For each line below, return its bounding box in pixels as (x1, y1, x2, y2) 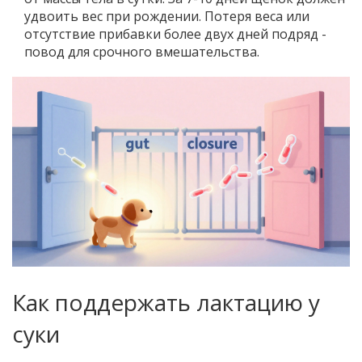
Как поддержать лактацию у (12, 287, 320, 318)
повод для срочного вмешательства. (24, 43, 259, 61)
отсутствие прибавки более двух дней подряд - (24, 25, 326, 44)
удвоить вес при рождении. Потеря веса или (24, 7, 309, 26)
